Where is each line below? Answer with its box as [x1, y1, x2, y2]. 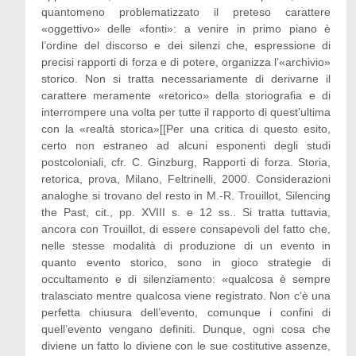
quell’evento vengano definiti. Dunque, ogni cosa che [41, 323, 331, 335]
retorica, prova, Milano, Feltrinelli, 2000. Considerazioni [41, 172, 331, 185]
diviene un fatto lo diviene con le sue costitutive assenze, [41, 339, 331, 352]
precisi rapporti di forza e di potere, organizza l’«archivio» [41, 56, 331, 68]
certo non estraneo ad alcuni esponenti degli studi [41, 139, 331, 152]
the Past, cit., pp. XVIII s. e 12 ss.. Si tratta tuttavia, [41, 206, 331, 219]
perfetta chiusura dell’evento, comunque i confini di [41, 306, 331, 319]
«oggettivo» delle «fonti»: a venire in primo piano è [41, 22, 331, 35]
